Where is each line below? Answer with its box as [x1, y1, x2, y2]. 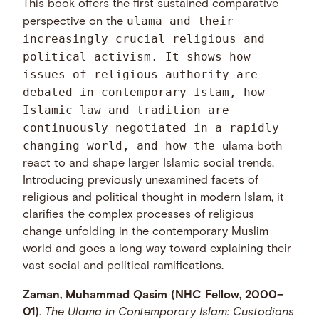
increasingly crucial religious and [23, 32, 266, 46]
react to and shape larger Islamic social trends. [23, 158, 275, 170]
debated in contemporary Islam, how [23, 85, 266, 100]
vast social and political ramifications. [23, 261, 224, 273]
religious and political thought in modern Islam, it [23, 192, 285, 204]
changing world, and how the [23, 139, 223, 153]
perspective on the [23, 16, 127, 28]
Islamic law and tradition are [23, 103, 230, 117]
